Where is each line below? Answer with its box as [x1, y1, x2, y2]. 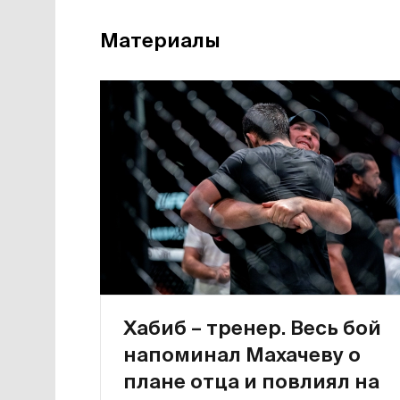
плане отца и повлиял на [123, 370, 379, 392]
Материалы [100, 29, 221, 51]
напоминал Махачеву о [123, 343, 361, 365]
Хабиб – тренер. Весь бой [123, 316, 381, 338]
